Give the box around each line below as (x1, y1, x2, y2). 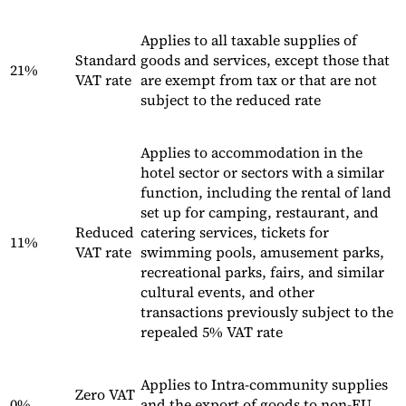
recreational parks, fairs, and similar (140, 262, 384, 283)
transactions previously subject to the (140, 302, 393, 323)
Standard (75, 50, 137, 71)
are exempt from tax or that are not (140, 70, 377, 91)
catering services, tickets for (140, 222, 329, 243)
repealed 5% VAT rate (140, 322, 283, 343)
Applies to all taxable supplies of (140, 30, 357, 51)
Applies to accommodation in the (140, 142, 362, 163)
